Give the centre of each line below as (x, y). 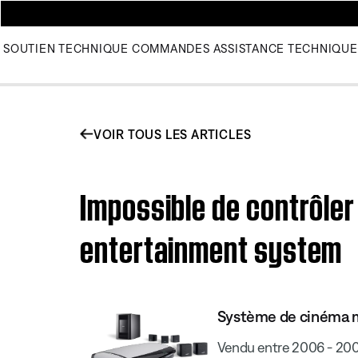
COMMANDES (171, 48)
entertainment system (211, 245)
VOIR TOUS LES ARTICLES (172, 134)
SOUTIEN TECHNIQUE (66, 48)
